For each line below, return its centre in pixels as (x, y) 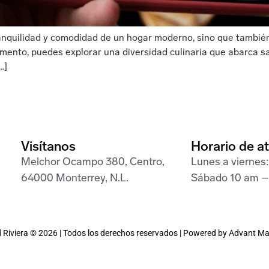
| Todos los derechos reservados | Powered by (143, 233)
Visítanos (48, 147)
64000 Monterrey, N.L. (74, 178)
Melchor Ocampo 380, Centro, (92, 162)
